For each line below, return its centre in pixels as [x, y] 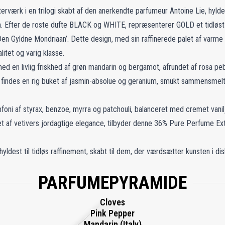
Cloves [113, 202]
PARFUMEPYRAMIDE [113, 183]
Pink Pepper [113, 213]
